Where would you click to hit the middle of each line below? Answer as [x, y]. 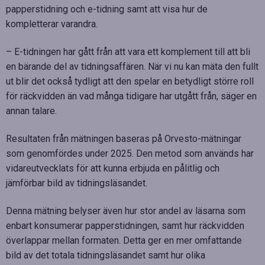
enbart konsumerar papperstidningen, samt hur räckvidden [125, 225]
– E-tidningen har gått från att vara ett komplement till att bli [128, 51]
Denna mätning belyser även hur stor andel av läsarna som [126, 211]
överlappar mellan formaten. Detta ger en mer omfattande [124, 240]
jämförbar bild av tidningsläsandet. [77, 183]
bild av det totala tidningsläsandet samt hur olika [106, 255]
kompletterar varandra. [52, 24]
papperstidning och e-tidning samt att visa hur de [107, 9]
